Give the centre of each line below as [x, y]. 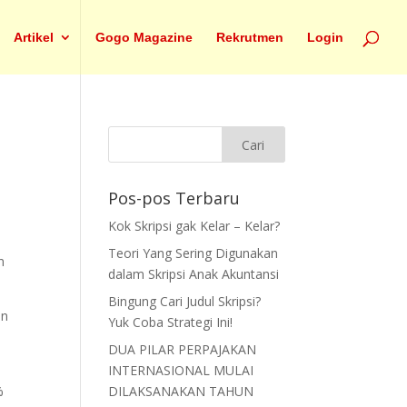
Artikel [34, 37]
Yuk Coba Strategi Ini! [171, 322]
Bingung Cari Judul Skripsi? [185, 301]
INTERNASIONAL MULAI [181, 370]
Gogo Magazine [144, 37]
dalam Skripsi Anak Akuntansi [194, 274]
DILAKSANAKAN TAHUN [181, 391]
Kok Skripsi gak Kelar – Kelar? [194, 226]
